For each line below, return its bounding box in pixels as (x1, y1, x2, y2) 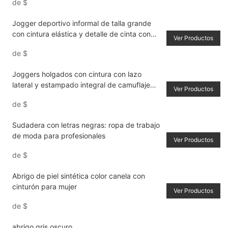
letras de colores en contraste (12, 40, 111, 49)
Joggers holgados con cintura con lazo (12, 70, 141, 79)
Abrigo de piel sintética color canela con (12, 172, 145, 181)
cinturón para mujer (12, 182, 77, 191)
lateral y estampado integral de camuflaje (12, 80, 150, 90)
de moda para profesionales (12, 131, 105, 140)
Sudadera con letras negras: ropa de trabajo (12, 121, 160, 130)
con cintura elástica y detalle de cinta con (12, 30, 151, 39)
